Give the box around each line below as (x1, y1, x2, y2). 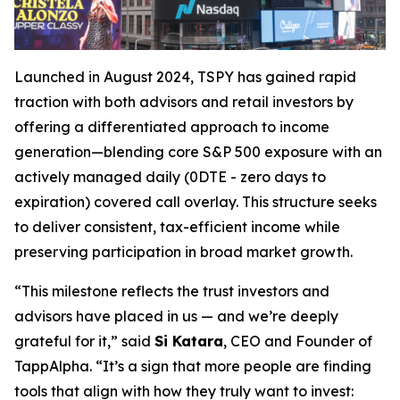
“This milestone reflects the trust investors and (14, 282, 329, 301)
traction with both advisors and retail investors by (14, 93, 354, 112)
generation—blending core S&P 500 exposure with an (14, 143, 382, 162)
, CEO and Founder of (223, 332, 372, 351)
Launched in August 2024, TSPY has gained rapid (14, 68, 356, 87)
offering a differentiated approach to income (14, 118, 329, 137)
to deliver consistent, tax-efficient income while (14, 218, 340, 237)
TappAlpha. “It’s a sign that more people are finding (14, 357, 371, 376)
